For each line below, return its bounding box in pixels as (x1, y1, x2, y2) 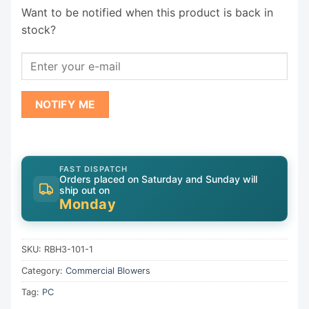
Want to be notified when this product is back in (21, 5, 273, 19)
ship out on (59, 184, 110, 197)
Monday (59, 196, 116, 213)
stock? (21, 22, 56, 37)
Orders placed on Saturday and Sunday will (59, 173, 257, 186)
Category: (21, 266, 66, 277)
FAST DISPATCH (59, 164, 128, 175)
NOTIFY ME (34, 97, 96, 111)
